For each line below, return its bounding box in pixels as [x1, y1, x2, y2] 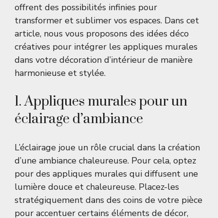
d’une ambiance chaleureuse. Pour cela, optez [15, 155, 196, 167]
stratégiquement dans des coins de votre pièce [15, 194, 202, 206]
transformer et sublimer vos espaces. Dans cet [15, 15, 199, 27]
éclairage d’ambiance [15, 110, 143, 128]
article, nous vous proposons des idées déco [15, 28, 189, 40]
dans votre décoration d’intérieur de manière [15, 54, 193, 66]
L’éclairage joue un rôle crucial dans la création [15, 142, 200, 154]
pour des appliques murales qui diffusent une [15, 168, 198, 180]
